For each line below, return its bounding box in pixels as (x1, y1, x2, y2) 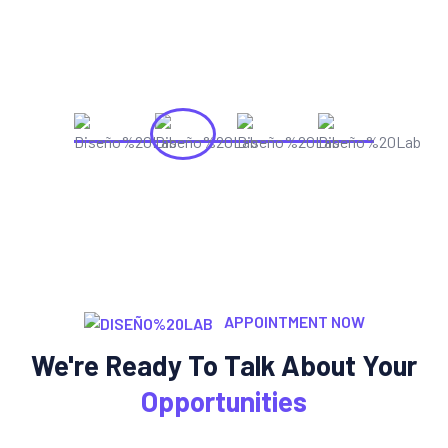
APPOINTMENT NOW (220, 311, 365, 331)
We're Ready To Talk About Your (31, 347, 417, 382)
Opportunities (141, 383, 307, 418)
